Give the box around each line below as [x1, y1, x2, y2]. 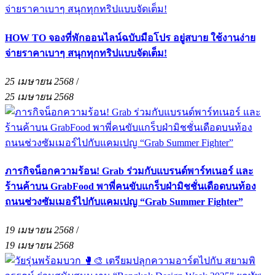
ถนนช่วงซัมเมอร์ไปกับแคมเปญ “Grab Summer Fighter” [5, 196, 243, 207]
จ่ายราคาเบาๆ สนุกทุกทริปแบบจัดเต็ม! [5, 47, 167, 58]
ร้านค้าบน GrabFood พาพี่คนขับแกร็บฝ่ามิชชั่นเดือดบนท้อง [5, 181, 256, 192]
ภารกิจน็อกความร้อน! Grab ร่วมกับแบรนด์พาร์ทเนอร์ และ [5, 166, 254, 177]
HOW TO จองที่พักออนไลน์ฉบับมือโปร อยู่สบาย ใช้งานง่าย [5, 32, 255, 43]
